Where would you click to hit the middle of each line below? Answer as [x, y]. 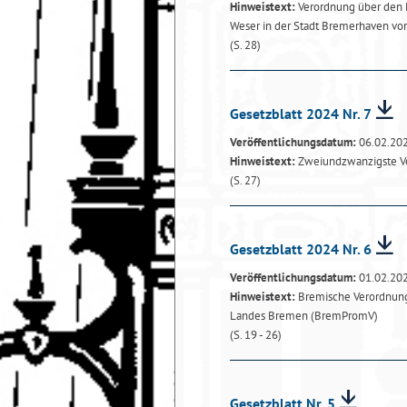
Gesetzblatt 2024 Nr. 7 [301, 114]
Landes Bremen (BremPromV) [304, 316]
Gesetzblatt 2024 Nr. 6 [301, 249]
